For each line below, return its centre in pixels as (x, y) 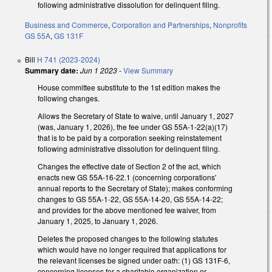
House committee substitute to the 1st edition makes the (129, 87)
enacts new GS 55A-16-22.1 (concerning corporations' (127, 177)
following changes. (69, 98)
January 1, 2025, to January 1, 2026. (98, 220)
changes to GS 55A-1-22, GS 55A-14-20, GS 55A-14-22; (130, 199)
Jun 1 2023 (99, 70)
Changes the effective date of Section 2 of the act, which (129, 166)
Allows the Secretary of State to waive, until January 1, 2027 (136, 116)
